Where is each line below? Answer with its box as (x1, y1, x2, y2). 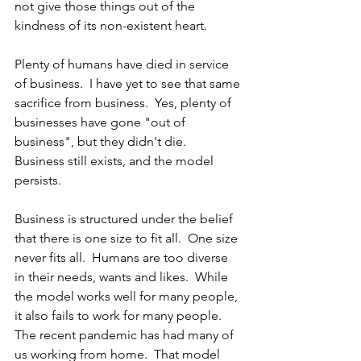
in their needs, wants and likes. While (15, 269, 231, 284)
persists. (15, 172, 68, 188)
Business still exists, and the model (15, 153, 217, 168)
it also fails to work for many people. (15, 308, 228, 323)
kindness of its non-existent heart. (15, 18, 207, 33)
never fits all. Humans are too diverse (15, 250, 231, 265)
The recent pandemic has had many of (15, 327, 237, 342)
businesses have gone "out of (15, 114, 189, 130)
